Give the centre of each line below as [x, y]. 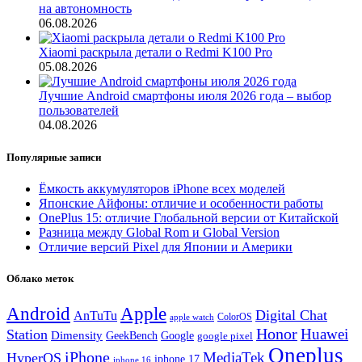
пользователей [79, 111]
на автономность [85, 9]
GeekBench [132, 336]
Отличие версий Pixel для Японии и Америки [166, 246]
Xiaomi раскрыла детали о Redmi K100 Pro [156, 53]
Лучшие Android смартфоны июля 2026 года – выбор [185, 96]
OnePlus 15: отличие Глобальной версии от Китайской [189, 217]
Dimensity [77, 336]
